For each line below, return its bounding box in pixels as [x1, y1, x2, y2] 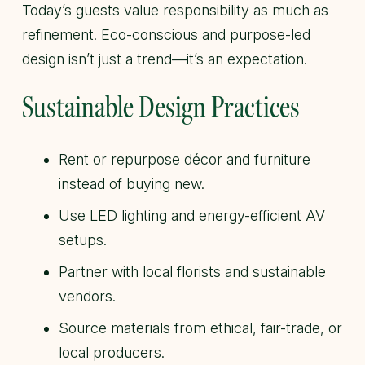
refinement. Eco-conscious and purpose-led [22, 26, 310, 44]
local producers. [59, 344, 165, 362]
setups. [59, 231, 107, 249]
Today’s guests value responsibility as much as [22, 2, 328, 20]
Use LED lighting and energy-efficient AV [59, 207, 325, 225]
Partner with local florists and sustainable [59, 263, 326, 281]
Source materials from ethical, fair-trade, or [59, 319, 342, 337]
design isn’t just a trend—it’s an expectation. [22, 51, 307, 68]
